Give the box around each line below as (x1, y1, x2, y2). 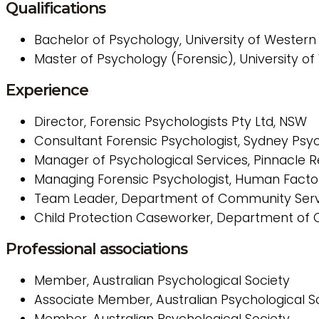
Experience (6, 80, 88, 100)
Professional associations (6, 239, 187, 258)
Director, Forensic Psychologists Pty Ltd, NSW (34, 113, 307, 131)
